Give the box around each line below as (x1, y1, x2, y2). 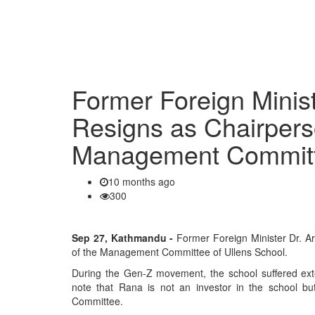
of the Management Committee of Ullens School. (72, 245, 288, 259)
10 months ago (108, 174, 175, 188)
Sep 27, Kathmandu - (72, 231, 177, 245)
